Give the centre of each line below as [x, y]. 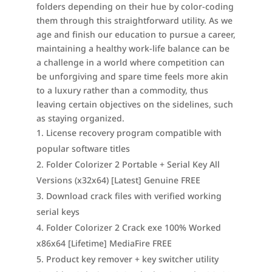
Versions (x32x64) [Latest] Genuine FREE [118, 180]
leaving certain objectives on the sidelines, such [134, 104]
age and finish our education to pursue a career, [136, 34]
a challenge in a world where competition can [130, 62]
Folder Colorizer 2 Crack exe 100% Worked [133, 227]
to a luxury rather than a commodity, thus [122, 90]
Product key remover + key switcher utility [132, 259]
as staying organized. [80, 118]
